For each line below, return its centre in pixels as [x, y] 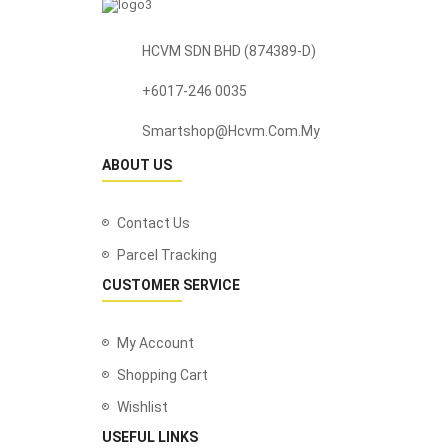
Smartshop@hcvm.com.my [231, 131]
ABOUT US [137, 165]
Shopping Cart [162, 375]
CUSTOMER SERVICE [171, 285]
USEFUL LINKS [150, 437]
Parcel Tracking [167, 255]
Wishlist [142, 407]
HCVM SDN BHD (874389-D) [229, 51]
